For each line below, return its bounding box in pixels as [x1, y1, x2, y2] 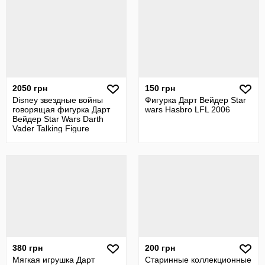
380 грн [12, 243, 43, 253]
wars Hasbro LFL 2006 [145, 105, 230, 114]
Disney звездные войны [12, 95, 103, 105]
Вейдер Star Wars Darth [12, 114, 104, 124]
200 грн [145, 243, 175, 253]
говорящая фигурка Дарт [12, 105, 110, 114]
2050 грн [12, 83, 47, 93]
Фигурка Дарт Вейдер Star [145, 95, 246, 105]
